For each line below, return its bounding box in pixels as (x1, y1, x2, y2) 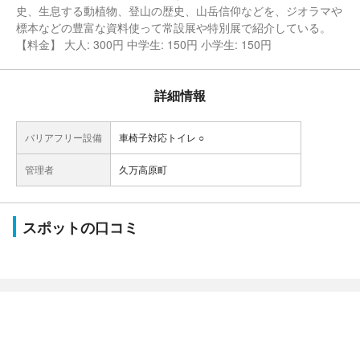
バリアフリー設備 (25, 130, 102, 144)
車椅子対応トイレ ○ (119, 130, 204, 144)
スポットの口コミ (22, 217, 138, 238)
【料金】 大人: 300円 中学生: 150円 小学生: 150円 (16, 36, 272, 52)
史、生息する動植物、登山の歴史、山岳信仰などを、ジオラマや (16, 2, 342, 18)
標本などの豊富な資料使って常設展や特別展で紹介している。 (16, 19, 331, 35)
